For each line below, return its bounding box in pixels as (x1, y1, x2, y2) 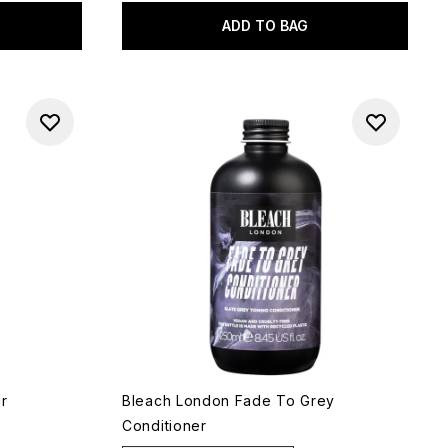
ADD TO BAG (222, 17, 308, 34)
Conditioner (122, 417, 207, 434)
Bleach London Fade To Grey (122, 392, 336, 409)
